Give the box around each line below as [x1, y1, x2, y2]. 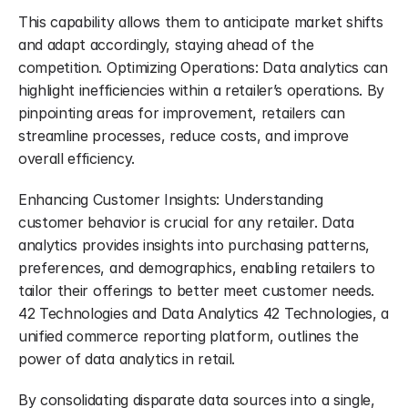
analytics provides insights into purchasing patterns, [18, 236, 371, 254]
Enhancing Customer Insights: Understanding [18, 190, 323, 209]
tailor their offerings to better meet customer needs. [18, 281, 375, 300]
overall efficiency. [18, 149, 135, 168]
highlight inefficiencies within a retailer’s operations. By [18, 81, 385, 99]
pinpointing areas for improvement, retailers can [18, 104, 345, 122]
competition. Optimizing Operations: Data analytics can [18, 58, 388, 76]
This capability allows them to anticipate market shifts [18, 13, 383, 31]
